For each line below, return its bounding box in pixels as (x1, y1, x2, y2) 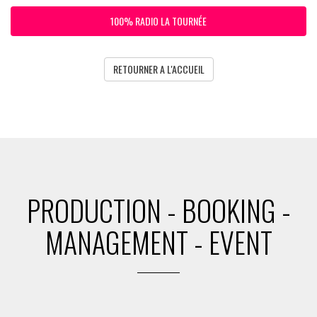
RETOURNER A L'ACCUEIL (113, 62, 204, 76)
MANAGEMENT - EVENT (45, 221, 272, 263)
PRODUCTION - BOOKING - (26, 189, 291, 231)
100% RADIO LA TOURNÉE (110, 13, 207, 28)
